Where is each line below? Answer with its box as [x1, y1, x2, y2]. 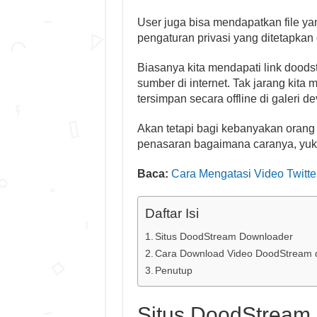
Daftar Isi [144, 206, 199, 221]
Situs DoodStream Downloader [155, 231, 294, 242]
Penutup [155, 265, 193, 276]
